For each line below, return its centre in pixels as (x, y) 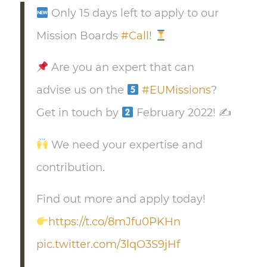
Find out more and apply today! (121, 199)
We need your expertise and (126, 145)
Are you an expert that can (122, 68)
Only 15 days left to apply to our (134, 13)
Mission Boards (78, 36)
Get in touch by (79, 113)
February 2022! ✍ (183, 113)
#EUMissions (177, 90)
